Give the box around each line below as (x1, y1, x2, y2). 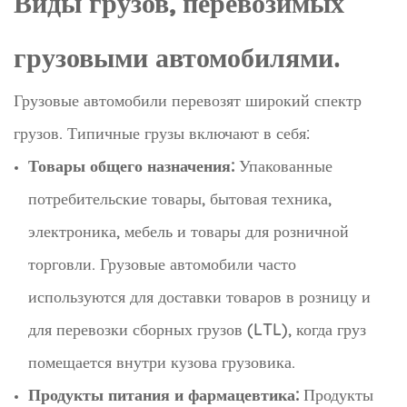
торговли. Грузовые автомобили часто (28, 253, 296, 275)
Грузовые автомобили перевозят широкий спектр (14, 90, 362, 112)
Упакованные (234, 155, 333, 177)
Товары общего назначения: (28, 155, 234, 177)
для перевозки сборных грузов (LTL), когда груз (28, 319, 366, 341)
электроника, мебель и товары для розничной (28, 221, 349, 243)
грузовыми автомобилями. (14, 40, 340, 75)
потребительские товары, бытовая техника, (28, 188, 332, 210)
